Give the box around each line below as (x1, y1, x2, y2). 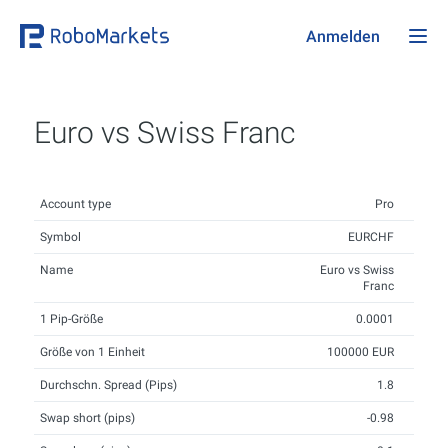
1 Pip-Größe (40, 312, 103, 326)
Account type (40, 197, 111, 211)
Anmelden (306, 27, 380, 47)
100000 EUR (327, 345, 394, 359)
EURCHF (348, 230, 394, 244)
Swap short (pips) (40, 411, 135, 425)
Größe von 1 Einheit (40, 345, 145, 359)
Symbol (40, 230, 81, 244)
